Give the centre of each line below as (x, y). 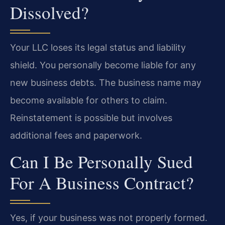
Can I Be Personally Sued (101, 162)
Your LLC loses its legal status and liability (98, 47)
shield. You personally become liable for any (103, 65)
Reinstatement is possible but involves (91, 118)
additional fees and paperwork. (76, 135)
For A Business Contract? (102, 183)
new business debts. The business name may (106, 82)
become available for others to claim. (89, 100)
